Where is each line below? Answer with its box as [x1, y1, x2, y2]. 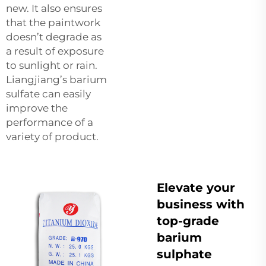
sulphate [157, 246, 212, 261]
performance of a [6, 116, 93, 128]
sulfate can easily [6, 87, 91, 100]
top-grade [157, 213, 219, 228]
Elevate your [157, 180, 235, 195]
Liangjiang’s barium [6, 73, 107, 85]
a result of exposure [6, 45, 104, 57]
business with [157, 197, 245, 211]
